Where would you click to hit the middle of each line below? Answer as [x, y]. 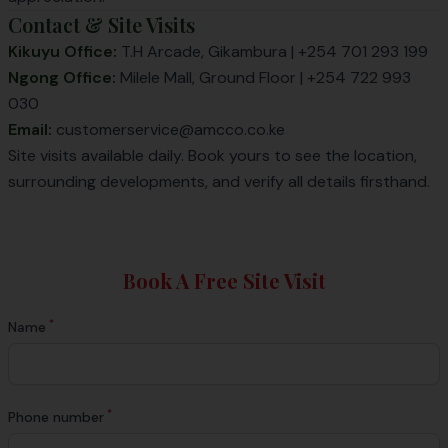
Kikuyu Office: [62, 51]
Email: [30, 129]
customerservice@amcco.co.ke [170, 129]
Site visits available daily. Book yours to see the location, [212, 155]
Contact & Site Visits [101, 24]
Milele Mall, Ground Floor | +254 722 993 [263, 77]
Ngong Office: [62, 77]
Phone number [56, 417]
